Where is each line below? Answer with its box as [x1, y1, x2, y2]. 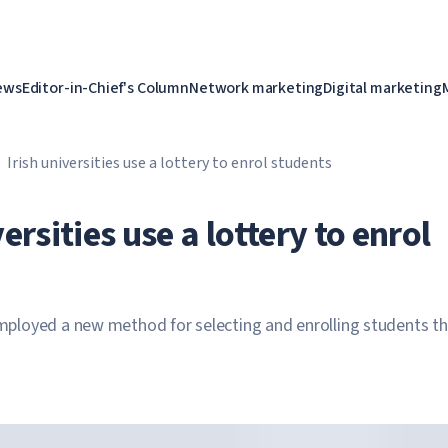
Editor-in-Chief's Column [21, 77, 189, 99]
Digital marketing [323, 77, 442, 99]
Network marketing [188, 77, 324, 99]
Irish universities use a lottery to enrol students [6, 152, 332, 174]
